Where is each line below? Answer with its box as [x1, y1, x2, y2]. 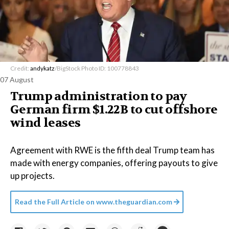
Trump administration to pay [10, 88, 187, 105]
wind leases [10, 115, 81, 131]
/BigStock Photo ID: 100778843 [55, 64, 139, 73]
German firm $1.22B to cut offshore [10, 102, 218, 118]
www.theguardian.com [96, 197, 172, 207]
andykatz [30, 64, 55, 73]
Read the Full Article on [15, 197, 95, 207]
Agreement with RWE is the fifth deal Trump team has [10, 145, 215, 156]
